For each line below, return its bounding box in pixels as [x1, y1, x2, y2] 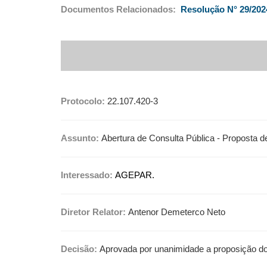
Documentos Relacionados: [61, 5, 178, 14]
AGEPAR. [115, 170, 154, 180]
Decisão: [61, 244, 100, 254]
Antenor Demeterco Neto [128, 207, 225, 217]
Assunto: [61, 133, 101, 143]
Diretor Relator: [61, 207, 128, 217]
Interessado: [61, 170, 115, 180]
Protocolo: [61, 97, 105, 106]
